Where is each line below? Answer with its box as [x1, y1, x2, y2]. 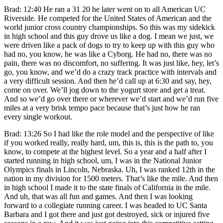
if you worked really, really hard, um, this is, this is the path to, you [4, 138, 213, 147]
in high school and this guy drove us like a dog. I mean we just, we [4, 31, 214, 40]
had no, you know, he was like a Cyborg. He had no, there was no [4, 49, 212, 58]
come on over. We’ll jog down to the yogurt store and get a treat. [4, 85, 206, 94]
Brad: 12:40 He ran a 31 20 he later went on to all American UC [4, 4, 206, 13]
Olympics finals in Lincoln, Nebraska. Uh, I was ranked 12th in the [4, 165, 215, 174]
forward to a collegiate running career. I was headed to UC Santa [4, 201, 207, 210]
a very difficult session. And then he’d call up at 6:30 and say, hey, [4, 76, 212, 85]
